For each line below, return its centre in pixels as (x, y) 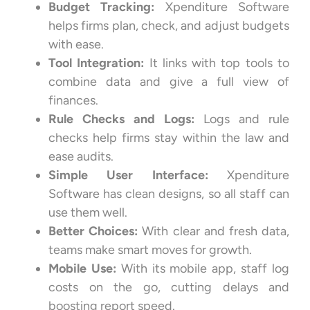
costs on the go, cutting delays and (169, 287)
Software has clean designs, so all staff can (169, 193)
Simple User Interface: (128, 175)
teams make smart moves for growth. (150, 249)
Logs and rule (242, 119)
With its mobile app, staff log (203, 268)
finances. (73, 100)
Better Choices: (93, 231)
